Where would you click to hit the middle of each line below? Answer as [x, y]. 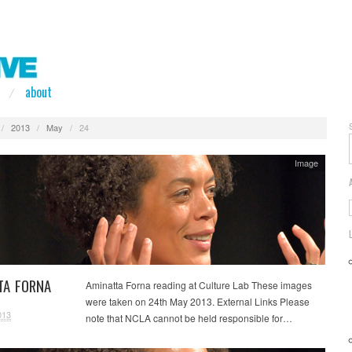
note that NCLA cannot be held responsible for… [189, 317]
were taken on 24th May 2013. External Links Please [197, 301]
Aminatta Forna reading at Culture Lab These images [198, 284]
